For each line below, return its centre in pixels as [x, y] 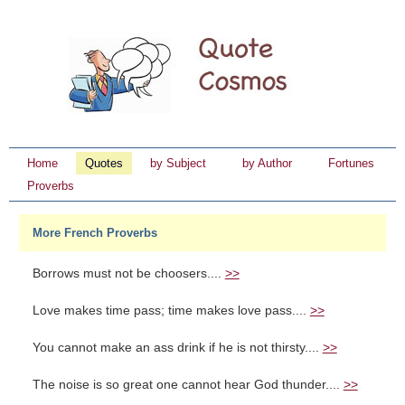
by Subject [178, 163]
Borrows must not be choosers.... [128, 273]
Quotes [104, 163]
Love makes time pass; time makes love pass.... [171, 311]
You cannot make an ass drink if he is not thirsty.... [177, 348]
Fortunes [351, 163]
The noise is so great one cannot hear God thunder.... [188, 385]
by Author [267, 163]
